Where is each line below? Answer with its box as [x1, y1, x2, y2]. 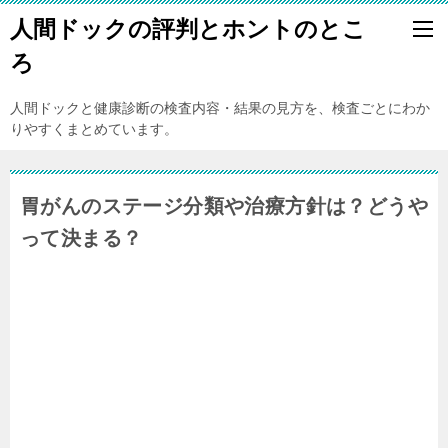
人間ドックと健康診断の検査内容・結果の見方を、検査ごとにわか [10, 100, 430, 116]
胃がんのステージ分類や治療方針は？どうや [20, 195, 428, 217]
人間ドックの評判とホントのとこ [10, 16, 366, 42]
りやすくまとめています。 [10, 121, 178, 137]
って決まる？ [20, 227, 143, 249]
